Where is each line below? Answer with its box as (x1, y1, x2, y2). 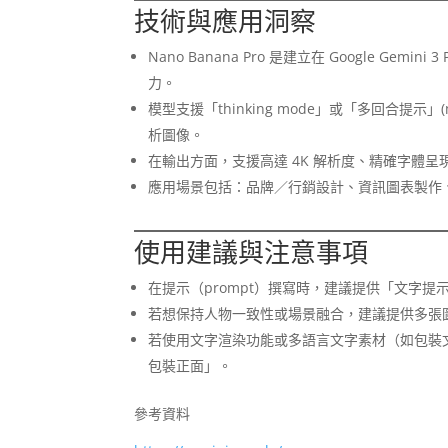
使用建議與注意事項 (134, 233, 369, 270)
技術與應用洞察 (134, 2, 317, 39)
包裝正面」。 (148, 355, 233, 375)
